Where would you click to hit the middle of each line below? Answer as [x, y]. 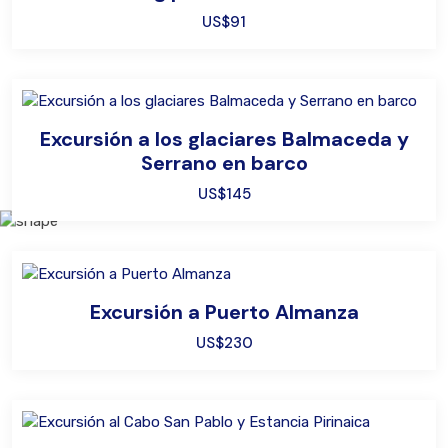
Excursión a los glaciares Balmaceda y [224, 139]
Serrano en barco [224, 163]
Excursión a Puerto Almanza [224, 311]
